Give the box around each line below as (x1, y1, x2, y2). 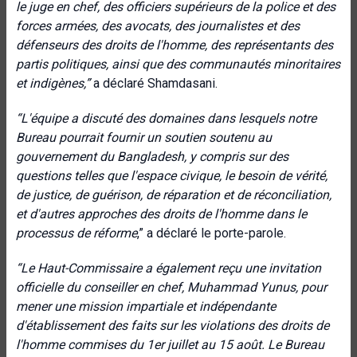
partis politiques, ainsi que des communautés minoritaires (16, 57, 340, 72)
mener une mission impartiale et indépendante (16, 299, 276, 314)
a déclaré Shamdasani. (93, 76, 218, 91)
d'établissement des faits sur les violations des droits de (16, 318, 329, 333)
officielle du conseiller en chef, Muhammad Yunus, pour (16, 280, 327, 295)
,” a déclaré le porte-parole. (137, 226, 286, 241)
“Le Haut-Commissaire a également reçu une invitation (16, 261, 321, 276)
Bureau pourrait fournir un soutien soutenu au (16, 130, 272, 145)
